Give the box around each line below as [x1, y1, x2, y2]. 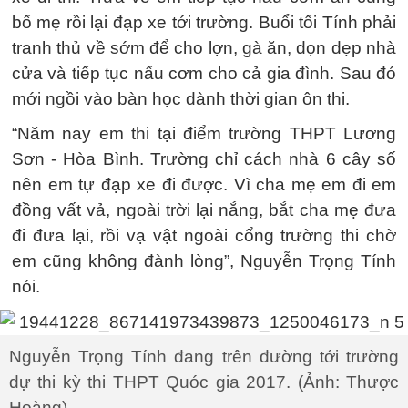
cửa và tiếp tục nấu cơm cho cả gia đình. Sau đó [12, 64, 396, 83]
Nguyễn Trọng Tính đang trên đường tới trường [9, 346, 399, 366]
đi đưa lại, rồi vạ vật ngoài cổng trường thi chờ [12, 226, 396, 245]
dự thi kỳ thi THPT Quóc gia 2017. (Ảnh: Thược [9, 372, 399, 392]
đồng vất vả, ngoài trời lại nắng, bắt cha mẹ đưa [12, 200, 396, 219]
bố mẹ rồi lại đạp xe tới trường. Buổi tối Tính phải [12, 13, 396, 32]
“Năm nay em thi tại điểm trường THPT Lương [12, 124, 396, 143]
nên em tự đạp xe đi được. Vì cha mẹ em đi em [12, 175, 396, 194]
